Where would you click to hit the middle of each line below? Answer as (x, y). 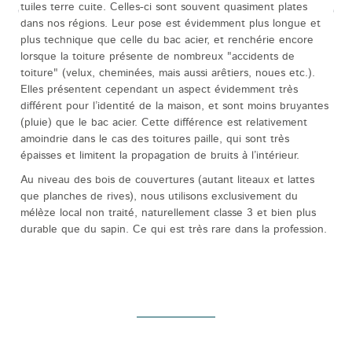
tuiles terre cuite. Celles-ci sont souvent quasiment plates (163, 7)
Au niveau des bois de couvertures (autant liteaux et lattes (167, 180)
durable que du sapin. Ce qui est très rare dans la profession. (173, 230)
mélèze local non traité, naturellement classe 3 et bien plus (168, 213)
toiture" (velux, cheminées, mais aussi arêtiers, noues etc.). (167, 73)
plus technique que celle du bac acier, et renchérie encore (167, 40)
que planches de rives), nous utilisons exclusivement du (159, 197)
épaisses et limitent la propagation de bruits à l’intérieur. (159, 156)
